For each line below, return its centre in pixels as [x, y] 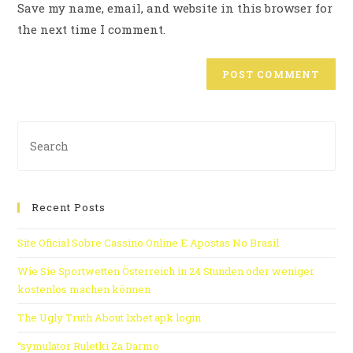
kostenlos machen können [84, 289]
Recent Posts [69, 207]
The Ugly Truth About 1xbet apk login [110, 317]
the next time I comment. [92, 29]
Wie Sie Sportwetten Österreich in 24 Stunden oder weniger [166, 271]
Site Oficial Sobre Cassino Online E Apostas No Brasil [149, 242]
